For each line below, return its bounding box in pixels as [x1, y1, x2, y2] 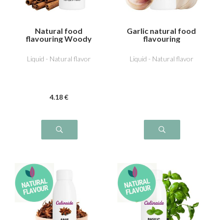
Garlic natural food [127, 26, 196, 35]
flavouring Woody [26, 33, 92, 43]
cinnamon [41, 41, 77, 51]
